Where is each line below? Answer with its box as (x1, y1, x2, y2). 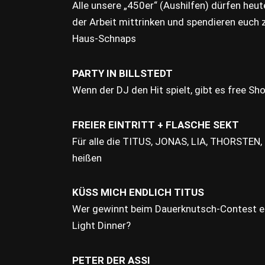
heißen (72, 151, 102, 164)
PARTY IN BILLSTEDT (72, 67, 173, 79)
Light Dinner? (72, 219, 131, 232)
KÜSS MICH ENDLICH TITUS (72, 186, 204, 199)
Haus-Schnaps (72, 33, 136, 45)
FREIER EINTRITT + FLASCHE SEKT (72, 118, 239, 131)
